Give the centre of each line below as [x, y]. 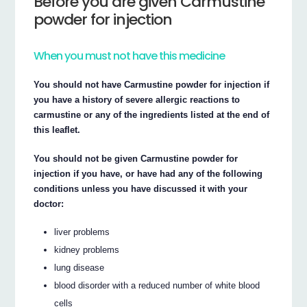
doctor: [49, 204]
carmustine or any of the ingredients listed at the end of [152, 115]
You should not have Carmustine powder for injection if [152, 85]
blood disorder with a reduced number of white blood [157, 285]
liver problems [82, 232]
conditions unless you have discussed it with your [141, 189]
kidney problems [87, 249]
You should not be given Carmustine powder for [136, 159]
